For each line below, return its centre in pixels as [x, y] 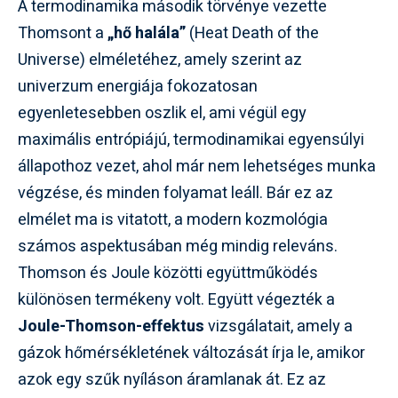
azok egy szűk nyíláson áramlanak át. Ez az [172, 379]
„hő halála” [147, 33]
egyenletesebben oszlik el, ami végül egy [162, 113]
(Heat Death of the [252, 33]
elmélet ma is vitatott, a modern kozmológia [173, 219]
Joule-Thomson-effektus [111, 326]
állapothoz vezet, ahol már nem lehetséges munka [197, 166]
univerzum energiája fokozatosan [138, 86]
